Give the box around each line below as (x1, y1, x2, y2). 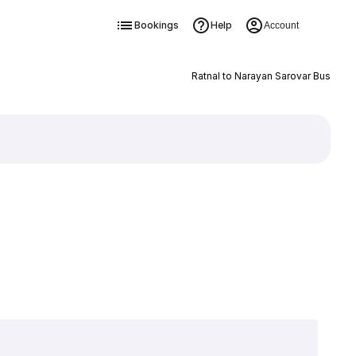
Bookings (133, 19, 179, 31)
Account (263, 20, 299, 31)
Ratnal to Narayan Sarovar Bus (191, 70, 331, 82)
